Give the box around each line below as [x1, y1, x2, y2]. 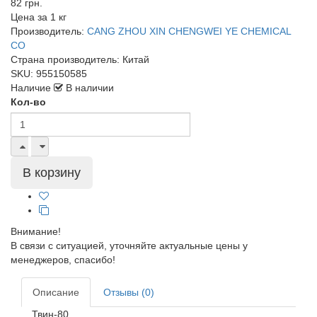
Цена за [11, 11, 47, 23]
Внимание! [11, 226, 61, 237]
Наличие [11, 82, 54, 93]
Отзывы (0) [103, 287, 154, 298]
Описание [33, 287, 79, 298]
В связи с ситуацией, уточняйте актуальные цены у [11, 240, 248, 251]
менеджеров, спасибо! [11, 254, 115, 265]
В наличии [63, 82, 114, 93]
